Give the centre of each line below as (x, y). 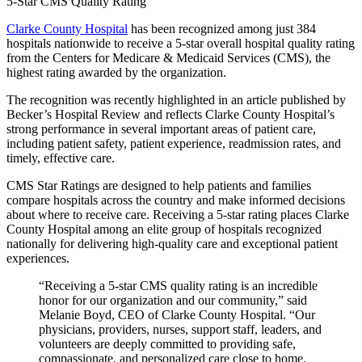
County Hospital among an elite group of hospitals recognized (164, 229)
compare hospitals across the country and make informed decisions (176, 200)
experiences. (38, 258)
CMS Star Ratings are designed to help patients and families (159, 185)
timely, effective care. (61, 158)
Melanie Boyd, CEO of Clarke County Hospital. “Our (177, 314)
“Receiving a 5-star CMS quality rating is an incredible (178, 285)
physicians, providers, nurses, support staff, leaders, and (180, 329)
